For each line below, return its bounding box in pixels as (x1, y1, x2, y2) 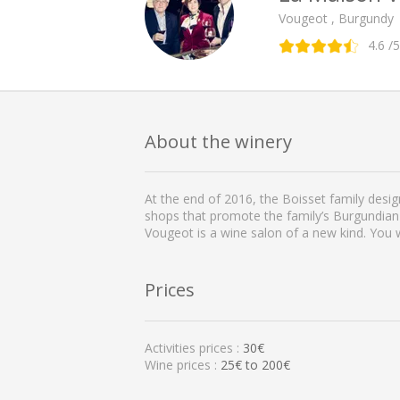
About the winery (145, 128, 292, 154)
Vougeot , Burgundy (279, 9, 394, 27)
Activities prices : (145, 338, 243, 356)
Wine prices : (145, 355, 221, 373)
